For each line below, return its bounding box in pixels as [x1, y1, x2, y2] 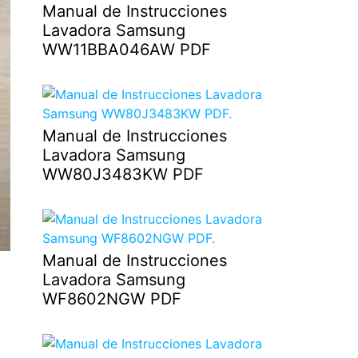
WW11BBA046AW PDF [42, 39, 211, 59]
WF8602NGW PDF [42, 288, 181, 308]
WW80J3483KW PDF [42, 164, 204, 184]
